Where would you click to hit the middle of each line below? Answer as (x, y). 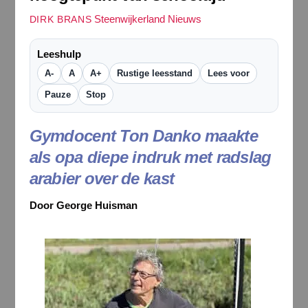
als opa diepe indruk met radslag (150, 157)
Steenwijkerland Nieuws (148, 19)
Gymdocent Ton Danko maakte (143, 136)
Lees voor (228, 74)
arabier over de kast (102, 179)
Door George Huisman (83, 206)
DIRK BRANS (60, 20)
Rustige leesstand (154, 74)
